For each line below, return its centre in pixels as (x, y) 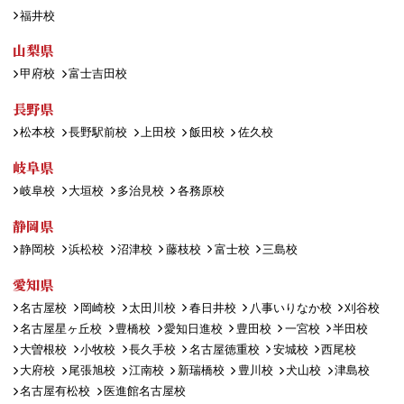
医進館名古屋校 (145, 391)
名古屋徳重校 (224, 349)
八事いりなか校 (290, 308)
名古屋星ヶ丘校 (61, 328)
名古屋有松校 (55, 391)
